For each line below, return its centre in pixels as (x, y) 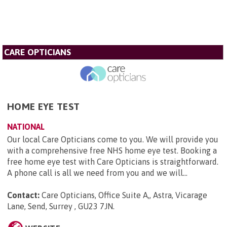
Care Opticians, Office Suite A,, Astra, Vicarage (124, 195)
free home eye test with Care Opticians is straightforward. (113, 162)
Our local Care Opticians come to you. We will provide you (113, 140)
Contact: (23, 195)
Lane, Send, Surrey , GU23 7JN (60, 206)
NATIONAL (26, 127)
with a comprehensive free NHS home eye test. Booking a (112, 151)
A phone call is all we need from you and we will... (97, 173)
